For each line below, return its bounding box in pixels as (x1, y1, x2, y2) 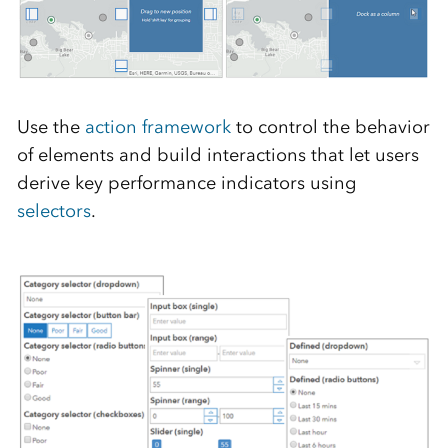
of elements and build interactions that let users (16, 143, 419, 166)
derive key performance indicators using (16, 171, 357, 194)
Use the (16, 115, 85, 138)
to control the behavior (230, 115, 430, 138)
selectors (16, 199, 91, 222)
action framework (84, 115, 231, 138)
